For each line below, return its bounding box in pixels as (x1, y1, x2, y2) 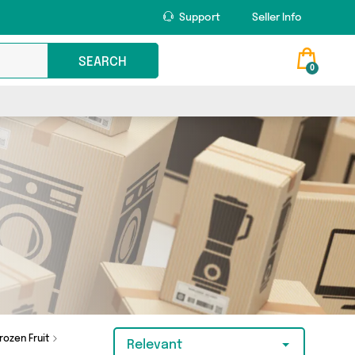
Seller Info (252, 13, 303, 23)
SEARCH (78, 55, 128, 69)
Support (177, 13, 221, 23)
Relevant (127, 338, 183, 352)
